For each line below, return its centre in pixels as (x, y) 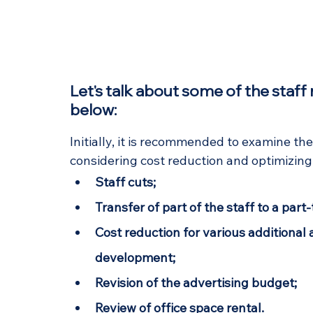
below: (93, 110)
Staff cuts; (125, 182)
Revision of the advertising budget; (196, 283)
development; (135, 258)
